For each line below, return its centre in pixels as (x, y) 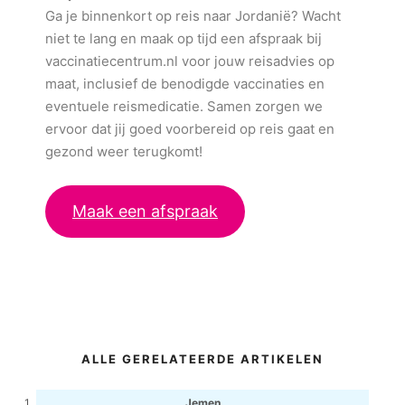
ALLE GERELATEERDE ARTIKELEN (202, 359)
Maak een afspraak (145, 211)
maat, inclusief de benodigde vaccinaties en (185, 84)
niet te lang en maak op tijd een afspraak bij (184, 38)
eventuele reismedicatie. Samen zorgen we (184, 106)
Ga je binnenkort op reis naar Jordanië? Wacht (193, 16)
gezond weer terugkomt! (124, 151)
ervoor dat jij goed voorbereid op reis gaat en (190, 129)
